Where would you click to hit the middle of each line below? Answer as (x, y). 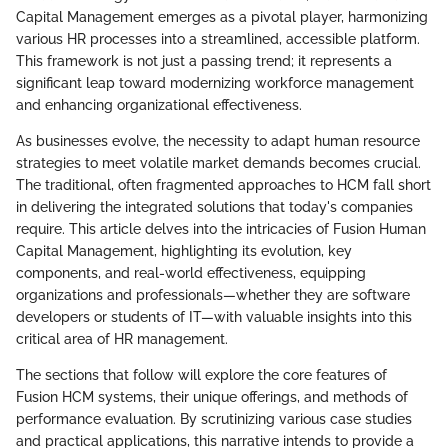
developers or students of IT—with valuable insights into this (214, 316)
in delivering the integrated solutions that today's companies (214, 206)
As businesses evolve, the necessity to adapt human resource (218, 140)
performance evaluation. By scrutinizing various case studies (214, 418)
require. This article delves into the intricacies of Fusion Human (221, 228)
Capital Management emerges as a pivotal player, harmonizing (222, 16)
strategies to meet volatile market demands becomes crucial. (218, 162)
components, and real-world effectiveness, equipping (191, 272)
